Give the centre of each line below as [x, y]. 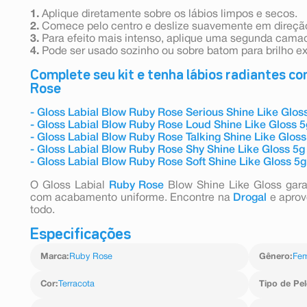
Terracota [76, 284]
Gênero [274, 257]
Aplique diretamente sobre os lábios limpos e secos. [168, 14]
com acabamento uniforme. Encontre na [132, 198]
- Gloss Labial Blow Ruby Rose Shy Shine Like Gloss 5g [168, 150]
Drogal [250, 198]
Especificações [81, 235]
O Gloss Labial [70, 185]
